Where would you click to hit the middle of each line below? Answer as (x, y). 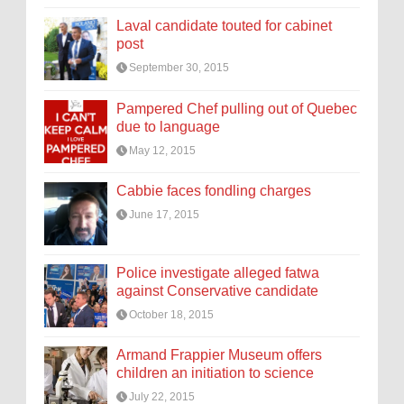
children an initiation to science (215, 373)
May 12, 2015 (162, 150)
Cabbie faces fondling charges (214, 190)
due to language (168, 126)
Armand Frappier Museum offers (219, 355)
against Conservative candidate (217, 290)
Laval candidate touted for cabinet (224, 26)
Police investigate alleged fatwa (218, 272)
